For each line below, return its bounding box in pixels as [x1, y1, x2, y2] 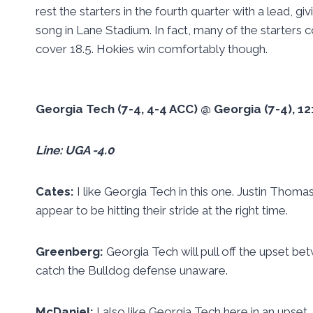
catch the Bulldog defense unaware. [36, 263, 228, 277]
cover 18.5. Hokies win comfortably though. [36, 41, 268, 56]
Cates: [36, 184, 77, 198]
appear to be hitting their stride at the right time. [36, 203, 288, 217]
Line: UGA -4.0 [36, 143, 114, 157]
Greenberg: [36, 244, 106, 259]
